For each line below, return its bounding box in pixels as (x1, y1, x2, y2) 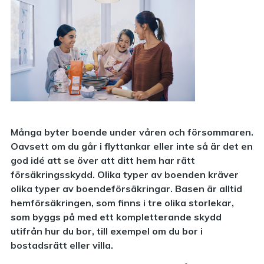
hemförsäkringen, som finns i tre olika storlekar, (11, 197, 234, 209)
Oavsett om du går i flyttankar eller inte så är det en (11, 140, 253, 153)
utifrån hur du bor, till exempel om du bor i (11, 225, 203, 237)
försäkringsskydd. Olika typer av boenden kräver (11, 169, 239, 181)
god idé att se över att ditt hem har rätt (11, 154, 195, 167)
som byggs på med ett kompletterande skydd (11, 211, 222, 223)
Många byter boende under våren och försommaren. (11, 126, 253, 138)
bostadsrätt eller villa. (11, 239, 113, 252)
